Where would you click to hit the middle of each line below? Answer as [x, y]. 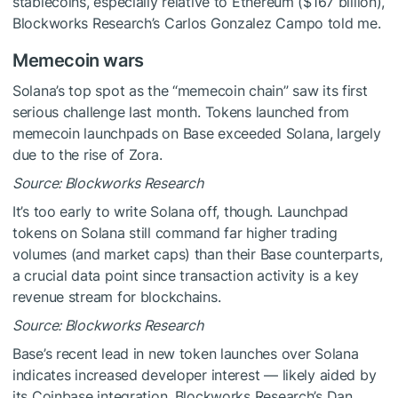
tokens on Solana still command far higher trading [175, 233]
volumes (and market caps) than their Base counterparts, [198, 255]
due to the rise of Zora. [88, 155]
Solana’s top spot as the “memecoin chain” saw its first [190, 91]
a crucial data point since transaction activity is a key [186, 276]
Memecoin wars [78, 61]
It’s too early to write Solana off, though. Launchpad [181, 212]
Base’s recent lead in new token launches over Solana [186, 354]
